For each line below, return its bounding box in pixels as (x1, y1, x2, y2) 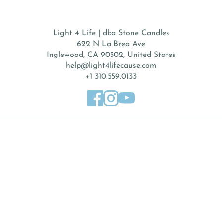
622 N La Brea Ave (77, 40, 145, 48)
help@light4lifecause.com (66, 62, 156, 70)
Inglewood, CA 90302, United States (46, 51, 176, 59)
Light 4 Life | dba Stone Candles (53, 29, 169, 37)
